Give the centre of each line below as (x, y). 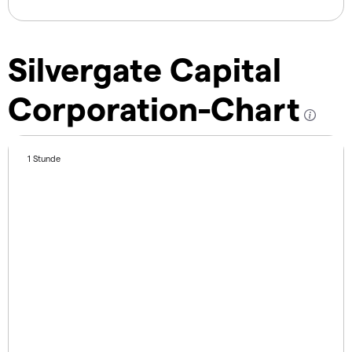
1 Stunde (44, 159)
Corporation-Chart (154, 108)
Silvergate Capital (145, 69)
